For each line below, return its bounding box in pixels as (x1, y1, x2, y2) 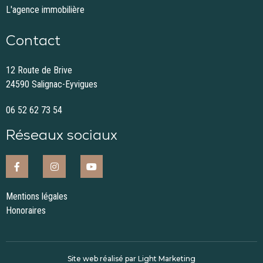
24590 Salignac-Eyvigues (6, 79, 97, 90)
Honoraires (6, 204, 46, 216)
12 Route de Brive (6, 65, 72, 76)
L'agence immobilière (6, 4, 85, 16)
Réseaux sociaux (6, 129, 117, 144)
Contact (6, 35, 60, 49)
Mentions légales (6, 190, 68, 202)
